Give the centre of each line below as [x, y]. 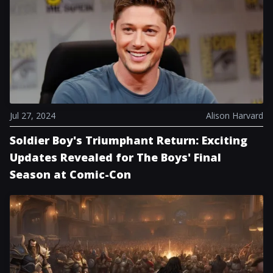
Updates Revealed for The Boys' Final [115, 157]
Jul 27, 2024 [33, 115]
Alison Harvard [235, 115]
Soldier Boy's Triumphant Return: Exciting [129, 140]
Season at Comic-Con [70, 174]
